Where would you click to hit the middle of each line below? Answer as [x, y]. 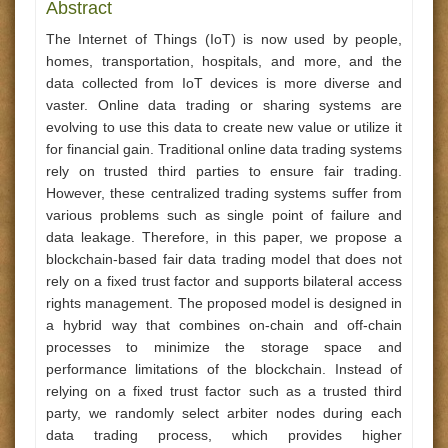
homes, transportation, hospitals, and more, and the [224, 61]
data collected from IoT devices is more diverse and [224, 83]
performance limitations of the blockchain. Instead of [224, 369]
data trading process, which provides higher [224, 435]
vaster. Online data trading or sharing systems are [224, 105]
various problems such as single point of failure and [224, 215]
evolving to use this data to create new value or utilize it [224, 127]
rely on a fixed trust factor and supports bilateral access [224, 281]
